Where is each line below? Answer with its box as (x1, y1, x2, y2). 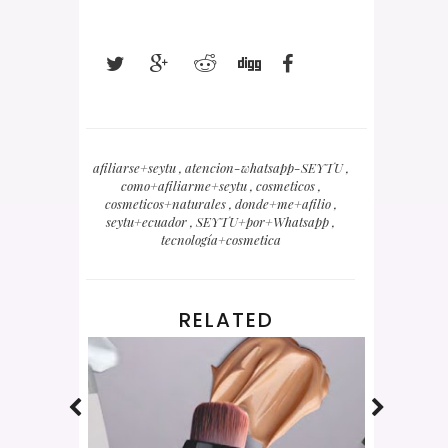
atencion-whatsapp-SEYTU (184, 158, 346, 176)
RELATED (179, 305, 274, 334)
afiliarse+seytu (92, 158, 179, 176)
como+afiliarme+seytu (120, 176, 250, 194)
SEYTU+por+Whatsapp (196, 212, 332, 230)
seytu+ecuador (106, 212, 190, 230)
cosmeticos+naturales (104, 194, 229, 212)
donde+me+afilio (234, 194, 334, 212)
